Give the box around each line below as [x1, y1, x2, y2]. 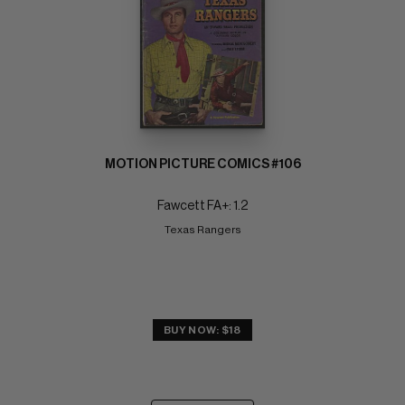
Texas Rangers [164, 224, 241, 236]
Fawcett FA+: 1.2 [157, 200, 248, 213]
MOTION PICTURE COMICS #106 [104, 158, 301, 172]
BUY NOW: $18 [164, 325, 241, 336]
